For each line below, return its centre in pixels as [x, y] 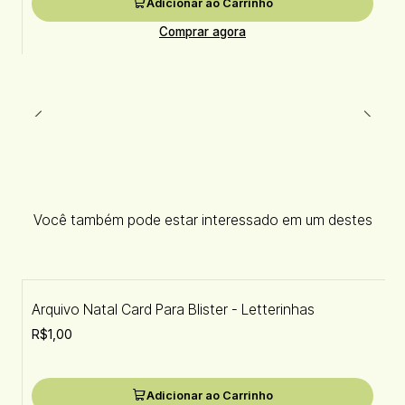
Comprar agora [202, 32]
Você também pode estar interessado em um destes [202, 221]
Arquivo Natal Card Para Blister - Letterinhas [173, 310]
